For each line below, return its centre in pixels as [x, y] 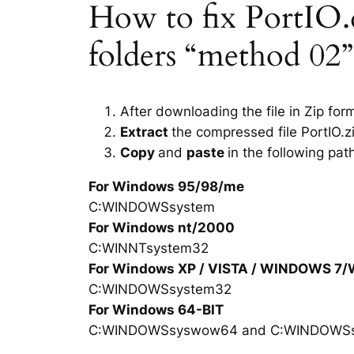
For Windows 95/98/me [166, 186]
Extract [146, 132]
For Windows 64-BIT [156, 309]
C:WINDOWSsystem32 [160, 289]
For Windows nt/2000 [162, 227]
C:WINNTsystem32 [149, 248]
